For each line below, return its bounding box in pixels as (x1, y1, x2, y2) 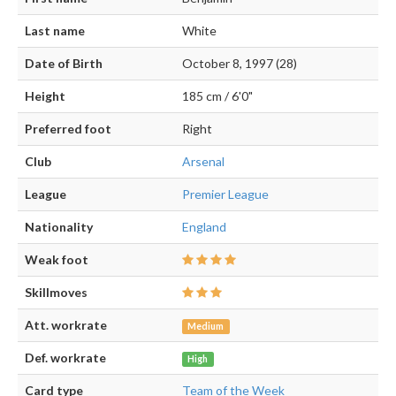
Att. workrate (25, 316, 107, 332)
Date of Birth (25, 55, 103, 71)
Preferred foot (25, 120, 111, 136)
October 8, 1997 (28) (182, 55, 297, 71)
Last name (25, 22, 85, 38)
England (182, 218, 226, 234)
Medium (187, 320, 225, 331)
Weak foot (25, 251, 88, 267)
